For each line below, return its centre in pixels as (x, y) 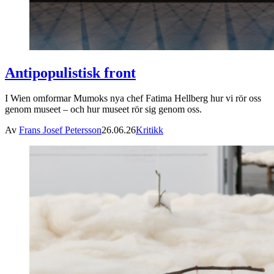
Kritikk (150, 130)
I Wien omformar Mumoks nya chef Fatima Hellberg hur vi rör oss (133, 98)
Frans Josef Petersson (60, 130)
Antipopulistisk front (70, 72)
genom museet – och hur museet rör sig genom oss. (103, 109)
